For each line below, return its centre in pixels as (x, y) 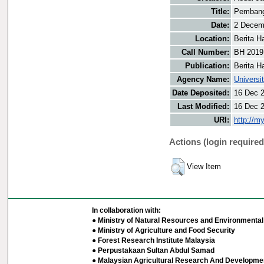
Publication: (207, 66)
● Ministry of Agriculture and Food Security (163, 230)
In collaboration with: (126, 210)
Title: (220, 12)
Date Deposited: (201, 93)
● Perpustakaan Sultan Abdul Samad (153, 250)
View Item (204, 167)
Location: (212, 39)
